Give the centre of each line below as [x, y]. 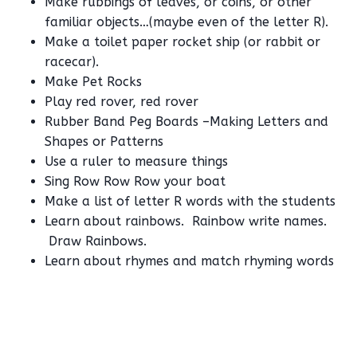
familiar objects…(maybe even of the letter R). [186, 22]
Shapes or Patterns [104, 142]
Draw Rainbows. [96, 241]
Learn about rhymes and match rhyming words [189, 261]
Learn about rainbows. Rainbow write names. [186, 222]
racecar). [72, 62]
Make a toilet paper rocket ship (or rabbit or [182, 42]
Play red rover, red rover [122, 102]
